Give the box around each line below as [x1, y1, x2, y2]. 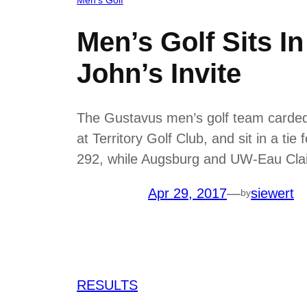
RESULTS [77, 277, 138, 293]
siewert [251, 185, 294, 201]
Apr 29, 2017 [148, 185, 227, 201]
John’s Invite [77, 58, 241, 88]
